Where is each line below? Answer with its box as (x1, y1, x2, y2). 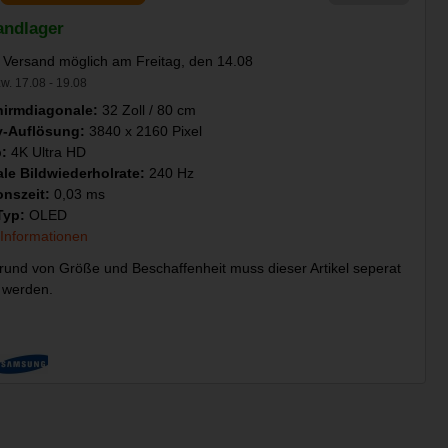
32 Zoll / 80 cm (101, 101, 196, 118)
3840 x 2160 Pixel (88, 122, 202, 139)
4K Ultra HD (10, 143, 86, 160)
